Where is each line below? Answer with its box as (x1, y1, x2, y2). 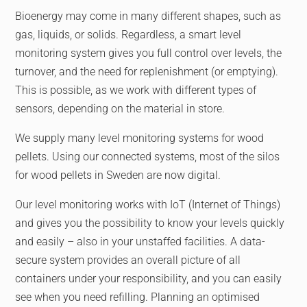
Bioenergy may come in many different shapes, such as (15, 10, 282, 23)
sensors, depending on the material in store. (15, 102, 225, 115)
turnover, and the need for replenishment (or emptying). (15, 65, 279, 78)
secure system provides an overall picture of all (15, 254, 241, 267)
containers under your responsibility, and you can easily (15, 272, 282, 285)
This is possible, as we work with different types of (15, 84, 257, 97)
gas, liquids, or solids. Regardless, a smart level (15, 28, 242, 41)
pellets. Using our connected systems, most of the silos (15, 150, 280, 163)
